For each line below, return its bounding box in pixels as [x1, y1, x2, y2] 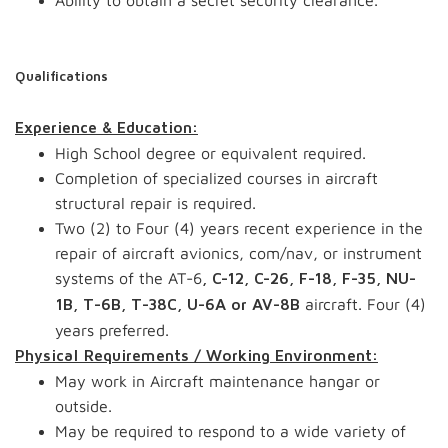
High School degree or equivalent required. [55, 144, 366, 162]
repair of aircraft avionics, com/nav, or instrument [55, 244, 422, 262]
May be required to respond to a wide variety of [55, 422, 406, 440]
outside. [55, 397, 112, 415]
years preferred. [55, 321, 169, 339]
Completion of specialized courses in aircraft [55, 169, 378, 187]
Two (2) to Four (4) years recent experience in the [55, 219, 423, 237]
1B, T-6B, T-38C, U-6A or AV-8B [55, 297, 300, 313]
